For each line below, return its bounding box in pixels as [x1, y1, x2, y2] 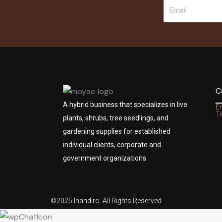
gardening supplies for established [63, 127, 170, 136]
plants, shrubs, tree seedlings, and [63, 114, 168, 122]
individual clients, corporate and [63, 141, 161, 149]
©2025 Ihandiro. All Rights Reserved [51, 197, 162, 205]
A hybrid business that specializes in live [63, 101, 187, 109]
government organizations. [63, 154, 148, 163]
